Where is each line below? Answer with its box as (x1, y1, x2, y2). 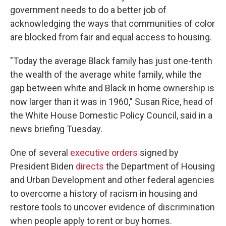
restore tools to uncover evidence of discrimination (10, 202, 215, 212)
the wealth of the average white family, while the (10, 69, 202, 80)
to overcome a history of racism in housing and (10, 188, 198, 199)
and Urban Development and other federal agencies (10, 175, 214, 185)
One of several (10, 147, 70, 158)
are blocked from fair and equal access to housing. (10, 32, 212, 42)
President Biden (10, 161, 76, 172)
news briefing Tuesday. (10, 124, 102, 134)
